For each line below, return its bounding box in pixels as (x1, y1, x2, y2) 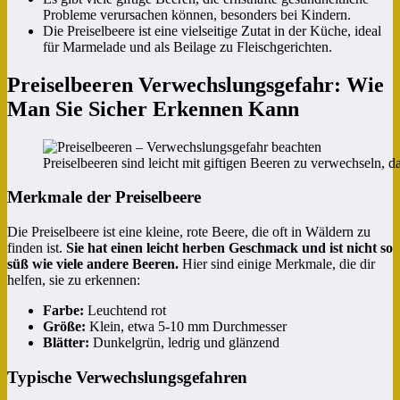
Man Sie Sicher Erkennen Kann (7, 96, 299, 121)
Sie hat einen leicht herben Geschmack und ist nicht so (66, 240, 393, 256)
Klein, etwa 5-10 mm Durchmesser (86, 319, 287, 335)
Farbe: (43, 303, 84, 319)
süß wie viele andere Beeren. (7, 256, 179, 272)
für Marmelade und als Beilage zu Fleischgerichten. (43, 38, 332, 54)
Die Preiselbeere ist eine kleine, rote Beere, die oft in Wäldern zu (7, 224, 371, 240)
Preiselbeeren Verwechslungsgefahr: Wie (7, 72, 384, 96)
